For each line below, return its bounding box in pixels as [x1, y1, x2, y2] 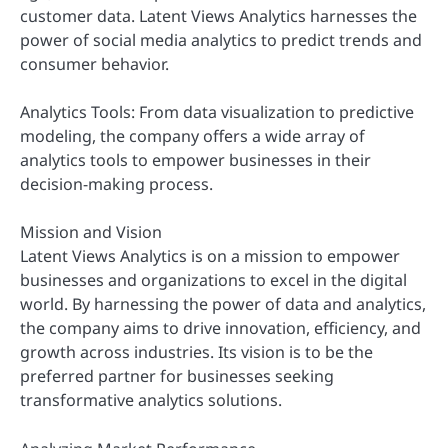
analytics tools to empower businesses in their [20, 149, 371, 172]
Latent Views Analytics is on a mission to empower [20, 245, 400, 268]
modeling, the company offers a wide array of [20, 125, 365, 148]
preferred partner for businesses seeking [20, 365, 334, 388]
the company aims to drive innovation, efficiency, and [20, 317, 421, 340]
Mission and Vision [20, 221, 162, 244]
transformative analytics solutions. [20, 389, 282, 412]
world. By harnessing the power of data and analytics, [20, 293, 426, 316]
